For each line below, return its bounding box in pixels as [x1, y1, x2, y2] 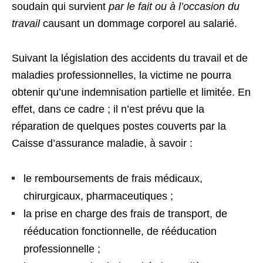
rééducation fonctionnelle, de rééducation [23, 225, 217, 237]
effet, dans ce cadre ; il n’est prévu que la [12, 103, 204, 115]
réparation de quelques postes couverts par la [12, 120, 226, 132]
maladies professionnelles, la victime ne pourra [12, 69, 231, 81]
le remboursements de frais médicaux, [23, 173, 203, 184]
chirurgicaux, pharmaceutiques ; [23, 190, 173, 202]
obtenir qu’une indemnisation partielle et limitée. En [12, 86, 251, 98]
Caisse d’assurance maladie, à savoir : [12, 137, 193, 149]
